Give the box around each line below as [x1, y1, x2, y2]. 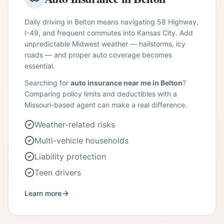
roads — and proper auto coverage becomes [24, 50, 172, 59]
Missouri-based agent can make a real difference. [24, 100, 187, 109]
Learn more [24, 189, 61, 197]
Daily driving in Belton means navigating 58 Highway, [24, 17, 198, 26]
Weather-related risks [34, 119, 115, 129]
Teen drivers [34, 167, 81, 177]
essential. [24, 61, 55, 70]
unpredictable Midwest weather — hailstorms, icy [24, 39, 185, 48]
